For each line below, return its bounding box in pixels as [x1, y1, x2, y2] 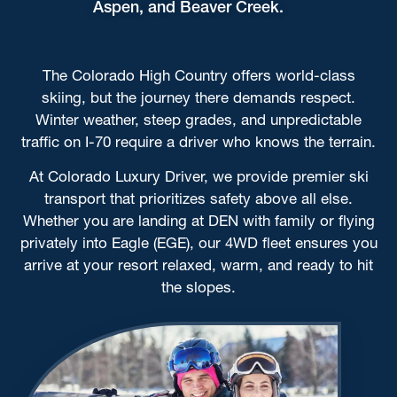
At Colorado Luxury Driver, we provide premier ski [28, 167, 369, 186]
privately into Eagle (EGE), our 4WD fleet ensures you [19, 233, 378, 253]
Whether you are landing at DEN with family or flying [22, 211, 375, 230]
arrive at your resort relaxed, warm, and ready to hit [24, 255, 373, 275]
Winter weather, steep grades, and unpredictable [35, 110, 362, 128]
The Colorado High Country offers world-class [42, 66, 355, 84]
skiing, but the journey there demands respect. [42, 88, 355, 106]
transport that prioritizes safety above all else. [44, 189, 353, 208]
